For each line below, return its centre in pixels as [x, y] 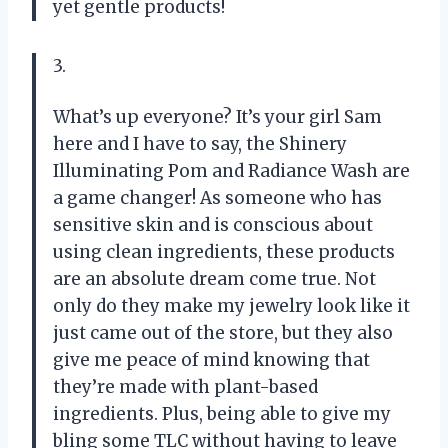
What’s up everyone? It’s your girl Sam [217, 117]
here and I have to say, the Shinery [200, 144]
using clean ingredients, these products [224, 252]
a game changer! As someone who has [217, 198]
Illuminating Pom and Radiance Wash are [231, 171]
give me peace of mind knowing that [211, 360]
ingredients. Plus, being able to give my [222, 414]
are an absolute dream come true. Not [214, 279]
